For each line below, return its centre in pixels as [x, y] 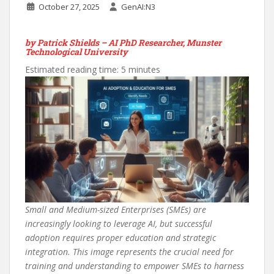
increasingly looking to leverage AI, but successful [119, 224]
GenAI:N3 [138, 7]
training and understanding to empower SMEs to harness [135, 266]
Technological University [76, 52]
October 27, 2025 [69, 7]
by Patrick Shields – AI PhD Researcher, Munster [123, 43]
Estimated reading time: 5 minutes [93, 70]
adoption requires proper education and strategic [120, 238]
